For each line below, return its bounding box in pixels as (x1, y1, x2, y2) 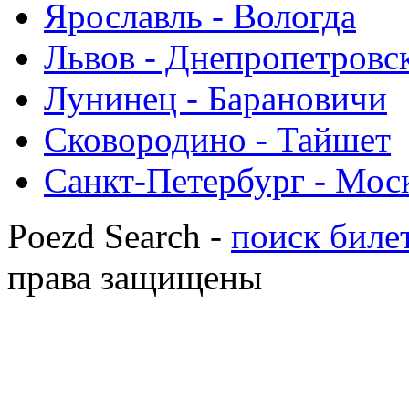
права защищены (7, 257, 262, 298)
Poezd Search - (7, 216, 231, 257)
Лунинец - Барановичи (44, 79, 387, 119)
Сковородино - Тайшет (44, 120, 391, 160)
